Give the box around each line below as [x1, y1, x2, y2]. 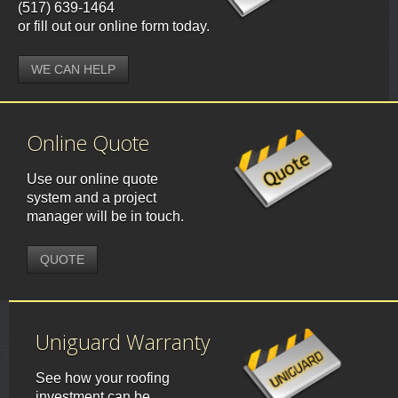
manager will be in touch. [27, 209, 184, 225]
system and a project [27, 190, 156, 206]
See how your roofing [36, 370, 170, 386]
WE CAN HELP [31, 62, 115, 77]
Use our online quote [27, 171, 158, 187]
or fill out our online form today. [18, 19, 210, 35]
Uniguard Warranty [36, 328, 211, 357]
